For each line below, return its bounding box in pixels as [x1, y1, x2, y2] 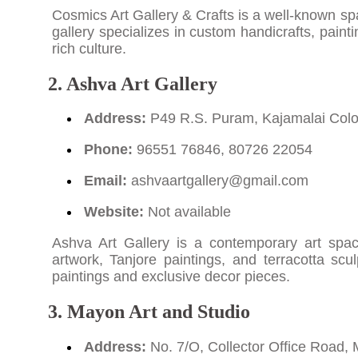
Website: [83, 204, 144, 221]
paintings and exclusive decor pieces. [51, 268, 290, 285]
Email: [83, 173, 127, 189]
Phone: [83, 141, 133, 158]
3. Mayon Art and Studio [47, 301, 250, 323]
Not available [143, 204, 231, 221]
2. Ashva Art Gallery [47, 73, 217, 94]
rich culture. [51, 40, 126, 57]
